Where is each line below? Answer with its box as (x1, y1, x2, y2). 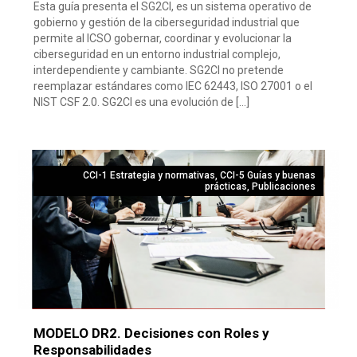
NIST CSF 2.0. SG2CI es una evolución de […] (33, 95, 250, 108)
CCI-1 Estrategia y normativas (82, 169, 215, 181)
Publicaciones (251, 180, 316, 192)
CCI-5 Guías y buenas (219, 169, 316, 181)
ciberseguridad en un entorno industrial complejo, (33, 47, 281, 61)
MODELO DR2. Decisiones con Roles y (33, 324, 270, 341)
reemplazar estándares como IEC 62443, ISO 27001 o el (33, 79, 313, 92)
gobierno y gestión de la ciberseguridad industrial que (33, 15, 300, 29)
